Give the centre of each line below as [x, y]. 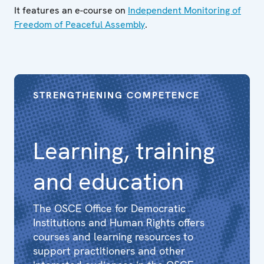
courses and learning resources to [113, 236]
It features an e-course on [71, 10]
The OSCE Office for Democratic [109, 208]
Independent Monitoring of [184, 10]
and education [108, 181]
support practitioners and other [109, 250]
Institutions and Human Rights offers [119, 222]
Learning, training [124, 151]
